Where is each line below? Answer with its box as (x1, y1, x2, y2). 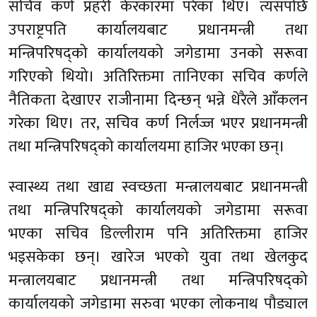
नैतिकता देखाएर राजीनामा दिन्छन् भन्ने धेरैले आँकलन (8, 86, 308, 113)
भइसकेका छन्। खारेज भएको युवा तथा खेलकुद (8, 243, 308, 270)
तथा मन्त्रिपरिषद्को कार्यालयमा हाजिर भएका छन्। (8, 133, 285, 160)
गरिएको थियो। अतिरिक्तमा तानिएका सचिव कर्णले (8, 63, 308, 90)
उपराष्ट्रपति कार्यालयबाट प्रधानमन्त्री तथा (8, 16, 308, 43)
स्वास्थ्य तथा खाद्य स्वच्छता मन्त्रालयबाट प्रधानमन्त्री (8, 173, 308, 200)
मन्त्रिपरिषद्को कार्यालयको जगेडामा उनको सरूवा (8, 40, 308, 67)
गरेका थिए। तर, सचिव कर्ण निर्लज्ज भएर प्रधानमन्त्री (8, 110, 308, 137)
